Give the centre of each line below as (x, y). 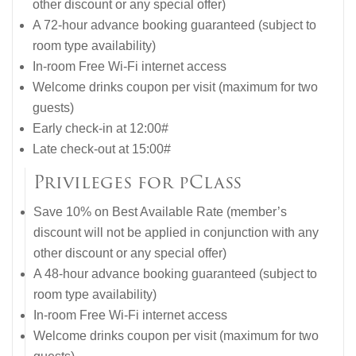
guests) (53, 108)
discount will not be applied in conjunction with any (176, 233)
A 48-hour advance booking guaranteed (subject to (175, 274)
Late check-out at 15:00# (102, 149)
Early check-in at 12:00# (101, 129)
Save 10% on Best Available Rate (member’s (160, 212)
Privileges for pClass (137, 183)
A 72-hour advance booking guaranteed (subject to (174, 25)
